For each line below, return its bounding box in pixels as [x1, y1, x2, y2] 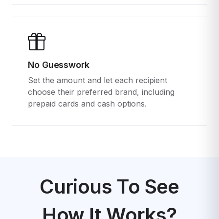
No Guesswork [28, 59, 89, 70]
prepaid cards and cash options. [28, 98, 147, 109]
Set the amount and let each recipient [28, 75, 167, 85]
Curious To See [40, 174, 179, 198]
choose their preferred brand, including [28, 87, 175, 97]
